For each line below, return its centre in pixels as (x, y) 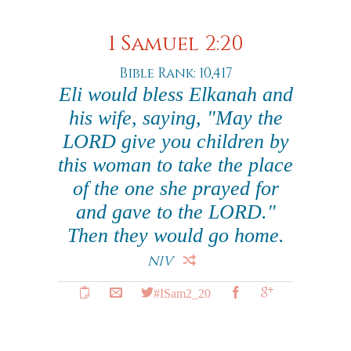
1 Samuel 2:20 (175, 44)
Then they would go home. (175, 235)
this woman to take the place (175, 165)
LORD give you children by (175, 141)
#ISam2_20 (182, 292)
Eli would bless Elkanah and (175, 94)
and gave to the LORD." (175, 212)
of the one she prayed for (175, 188)
